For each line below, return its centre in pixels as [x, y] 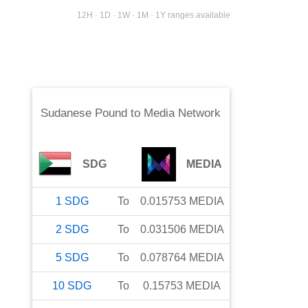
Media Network [183, 113]
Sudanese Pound [84, 113]
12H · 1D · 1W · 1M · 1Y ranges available [154, 15]
